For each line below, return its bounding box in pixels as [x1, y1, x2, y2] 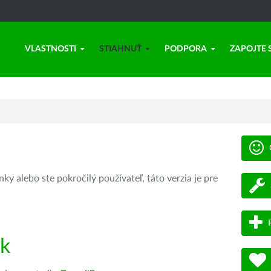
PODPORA [165, 45, 207, 53]
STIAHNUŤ [99, 45, 142, 53]
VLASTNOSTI [25, 45, 76, 53]
